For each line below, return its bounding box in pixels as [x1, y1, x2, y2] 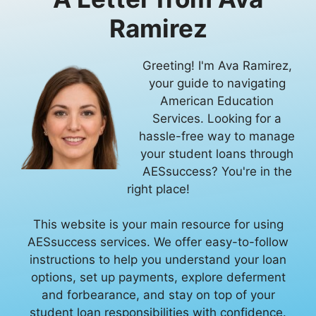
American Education [160, 94, 274, 108]
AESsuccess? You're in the [142, 164, 292, 178]
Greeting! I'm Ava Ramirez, [142, 59, 292, 73]
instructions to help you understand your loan [30, 253, 286, 267]
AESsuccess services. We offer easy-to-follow [28, 235, 288, 249]
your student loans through [140, 147, 293, 161]
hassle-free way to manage [139, 129, 295, 143]
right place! [126, 182, 190, 196]
